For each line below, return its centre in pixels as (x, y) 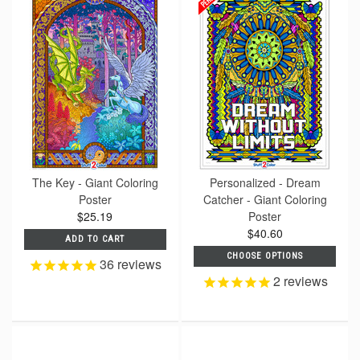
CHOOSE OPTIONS (265, 256)
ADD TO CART (95, 239)
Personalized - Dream (265, 183)
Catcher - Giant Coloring (265, 200)
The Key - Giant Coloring (95, 183)
